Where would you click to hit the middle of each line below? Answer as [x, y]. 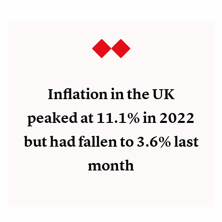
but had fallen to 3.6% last [111, 141]
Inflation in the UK [111, 94]
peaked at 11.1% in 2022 [111, 118]
